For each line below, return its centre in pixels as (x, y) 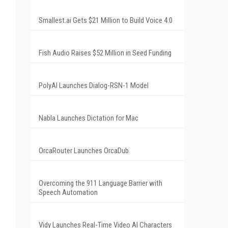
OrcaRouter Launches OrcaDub (84, 150)
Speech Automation (68, 192)
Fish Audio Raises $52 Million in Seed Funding (105, 53)
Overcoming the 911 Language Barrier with (101, 183)
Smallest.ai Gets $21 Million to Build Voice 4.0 (106, 20)
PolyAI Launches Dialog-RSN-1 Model (94, 85)
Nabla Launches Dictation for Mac (89, 118)
